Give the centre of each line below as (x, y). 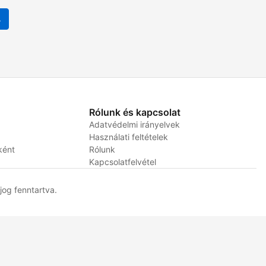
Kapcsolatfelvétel (122, 162)
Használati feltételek (128, 137)
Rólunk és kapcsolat (134, 112)
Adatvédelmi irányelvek (134, 124)
